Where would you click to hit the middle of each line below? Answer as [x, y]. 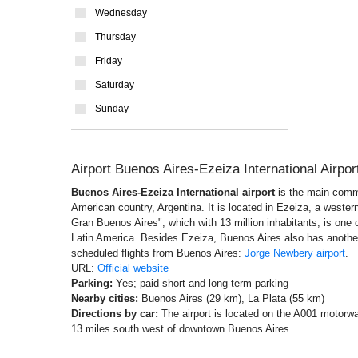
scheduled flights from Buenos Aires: [158, 253]
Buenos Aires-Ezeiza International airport [173, 192]
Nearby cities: [105, 298]
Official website [133, 268]
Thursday [115, 37]
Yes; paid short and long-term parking [201, 283]
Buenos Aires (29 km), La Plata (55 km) [231, 298]
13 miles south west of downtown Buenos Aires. [182, 329]
